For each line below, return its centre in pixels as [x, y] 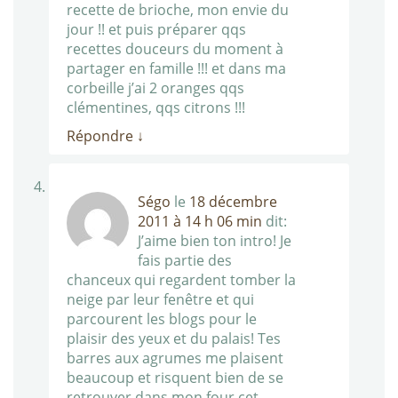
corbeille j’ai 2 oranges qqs [155, 88]
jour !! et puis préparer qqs [156, 30]
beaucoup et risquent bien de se [175, 378]
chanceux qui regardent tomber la [181, 280]
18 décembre [233, 202]
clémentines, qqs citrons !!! [156, 108]
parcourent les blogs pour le [162, 319]
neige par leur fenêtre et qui [160, 300]
